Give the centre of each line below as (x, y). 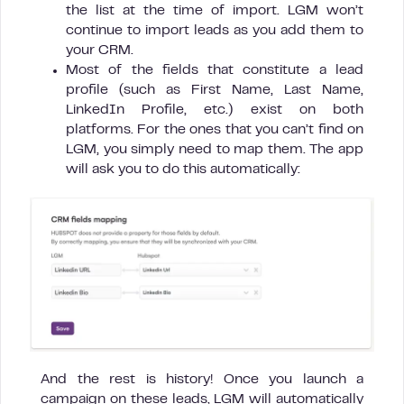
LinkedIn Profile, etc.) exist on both (215, 110)
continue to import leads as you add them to (215, 31)
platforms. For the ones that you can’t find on (215, 130)
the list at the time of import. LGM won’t (215, 11)
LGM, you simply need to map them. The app (215, 150)
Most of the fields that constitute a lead (215, 71)
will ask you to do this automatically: (183, 170)
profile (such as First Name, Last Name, (215, 91)
